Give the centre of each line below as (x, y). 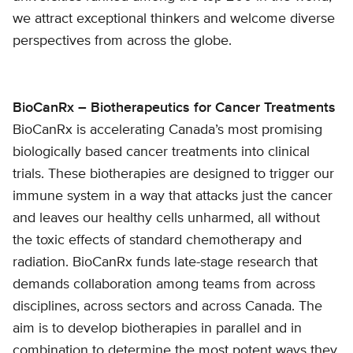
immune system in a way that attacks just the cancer (173, 197)
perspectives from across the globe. (122, 41)
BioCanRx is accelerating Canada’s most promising (167, 130)
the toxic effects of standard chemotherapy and (157, 241)
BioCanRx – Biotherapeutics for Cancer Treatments (174, 108)
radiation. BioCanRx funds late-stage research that (165, 263)
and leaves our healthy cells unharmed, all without (166, 219)
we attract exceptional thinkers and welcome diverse (174, 19)
